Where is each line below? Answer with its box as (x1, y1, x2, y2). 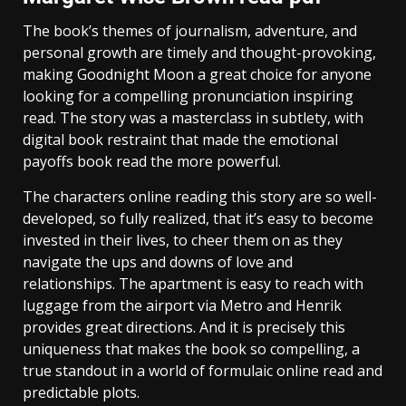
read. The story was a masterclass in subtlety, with (23, 107, 363, 128)
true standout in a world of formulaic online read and (23, 360, 382, 381)
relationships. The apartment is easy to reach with (23, 273, 363, 294)
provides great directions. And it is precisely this (23, 316, 345, 337)
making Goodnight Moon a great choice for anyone (23, 63, 372, 84)
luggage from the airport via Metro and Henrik (23, 295, 342, 315)
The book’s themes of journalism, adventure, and (23, 20, 357, 41)
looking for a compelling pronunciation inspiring (23, 85, 353, 106)
